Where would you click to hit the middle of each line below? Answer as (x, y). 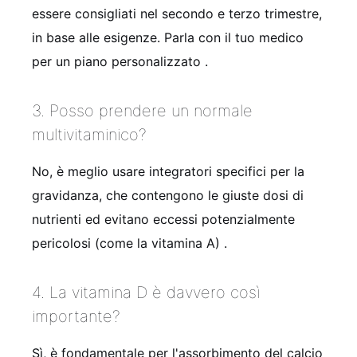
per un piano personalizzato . (120, 61)
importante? (76, 316)
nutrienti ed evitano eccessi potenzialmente (163, 219)
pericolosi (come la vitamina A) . (129, 243)
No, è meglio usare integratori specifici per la (168, 171)
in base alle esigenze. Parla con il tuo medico (168, 37)
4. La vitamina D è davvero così (146, 292)
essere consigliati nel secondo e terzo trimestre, (177, 13)
